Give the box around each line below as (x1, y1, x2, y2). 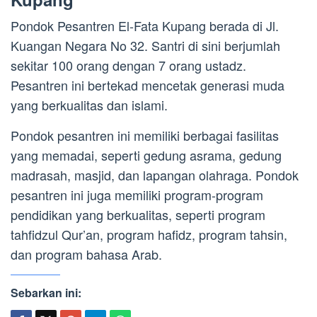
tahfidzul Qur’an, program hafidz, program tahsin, (11, 224, 287, 243)
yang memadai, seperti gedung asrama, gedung (11, 145, 282, 164)
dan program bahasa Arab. (11, 244, 162, 263)
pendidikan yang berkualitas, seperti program (11, 204, 265, 224)
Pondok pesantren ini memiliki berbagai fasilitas (11, 125, 279, 144)
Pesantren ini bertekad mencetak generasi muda (11, 75, 284, 94)
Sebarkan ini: (11, 284, 81, 301)
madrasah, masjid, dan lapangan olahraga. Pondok (11, 165, 299, 184)
